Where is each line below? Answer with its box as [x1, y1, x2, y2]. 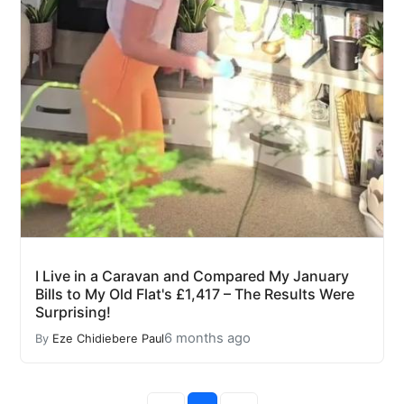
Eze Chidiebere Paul [52, 331, 164, 345]
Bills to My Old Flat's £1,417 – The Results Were [35, 285, 354, 304]
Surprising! [35, 303, 111, 322]
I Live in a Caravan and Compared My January [35, 267, 349, 286]
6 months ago [164, 330, 251, 347]
